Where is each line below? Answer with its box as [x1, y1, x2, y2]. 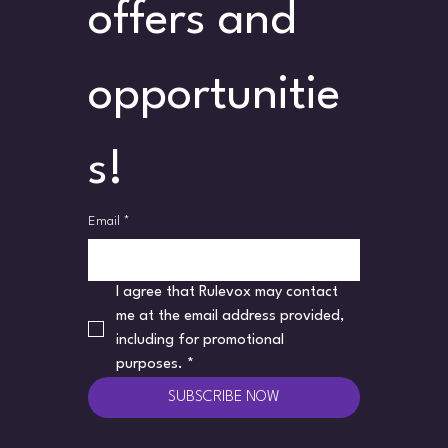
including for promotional [116, 332, 284, 348]
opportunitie [88, 72, 340, 119]
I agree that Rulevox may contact [116, 284, 338, 300]
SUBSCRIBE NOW [167, 389, 280, 405]
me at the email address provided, [116, 308, 344, 324]
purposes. [116, 356, 183, 372]
